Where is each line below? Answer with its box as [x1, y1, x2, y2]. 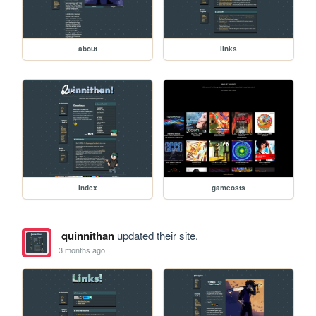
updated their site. [114, 227, 198, 243]
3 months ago [59, 244, 106, 256]
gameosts [211, 182, 245, 193]
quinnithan [61, 227, 114, 243]
